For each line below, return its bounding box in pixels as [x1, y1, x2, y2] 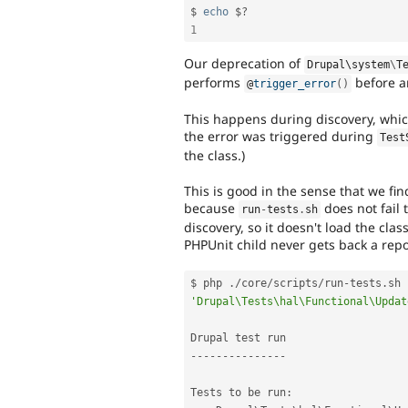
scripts [273, 276, 318, 290]
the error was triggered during [184, 127, 377, 146]
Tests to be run [190, 385, 286, 399]
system [352, 58, 391, 72]
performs [184, 74, 244, 92]
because [184, 199, 239, 217]
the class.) [184, 147, 245, 165]
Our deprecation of [184, 55, 304, 73]
